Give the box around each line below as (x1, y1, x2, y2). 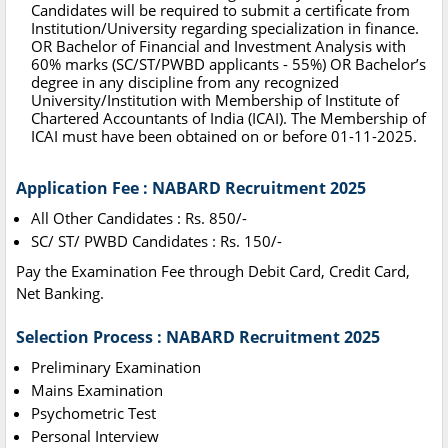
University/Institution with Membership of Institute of (31, 90, 399, 111)
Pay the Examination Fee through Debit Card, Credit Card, (16, 261, 410, 282)
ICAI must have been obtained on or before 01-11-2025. (31, 126, 417, 147)
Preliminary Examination (31, 357, 201, 378)
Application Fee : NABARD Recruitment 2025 (16, 177, 366, 200)
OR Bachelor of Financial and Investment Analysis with (31, 36, 406, 57)
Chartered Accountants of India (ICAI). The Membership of (31, 108, 426, 129)
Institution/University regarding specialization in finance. (31, 18, 419, 39)
